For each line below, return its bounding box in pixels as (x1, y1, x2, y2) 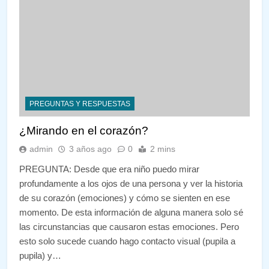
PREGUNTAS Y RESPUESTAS (29, 99, 130, 108)
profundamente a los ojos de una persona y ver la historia (19, 178, 243, 189)
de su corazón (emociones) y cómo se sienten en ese (19, 192, 230, 203)
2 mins (150, 144, 175, 154)
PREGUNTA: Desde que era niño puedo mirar (19, 163, 199, 174)
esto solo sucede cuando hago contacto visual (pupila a (19, 235, 235, 246)
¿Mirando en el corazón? (19, 124, 148, 137)
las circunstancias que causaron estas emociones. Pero (19, 221, 239, 232)
